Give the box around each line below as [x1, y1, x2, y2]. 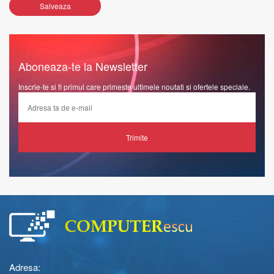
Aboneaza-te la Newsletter [18, 58, 147, 74]
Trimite [126, 131, 148, 143]
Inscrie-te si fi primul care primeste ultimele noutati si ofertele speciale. [18, 81, 250, 92]
